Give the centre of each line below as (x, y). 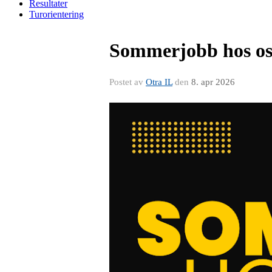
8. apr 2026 (213, 82)
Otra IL (159, 82)
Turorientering (56, 14)
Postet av (127, 82)
